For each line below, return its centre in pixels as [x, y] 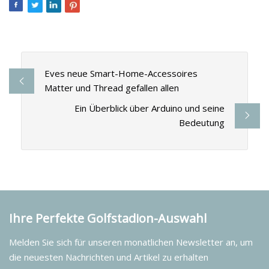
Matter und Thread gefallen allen [111, 88]
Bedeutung [202, 123]
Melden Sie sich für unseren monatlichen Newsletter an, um [131, 242]
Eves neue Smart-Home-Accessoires [121, 74]
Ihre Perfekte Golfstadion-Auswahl [108, 218]
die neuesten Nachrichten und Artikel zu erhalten [109, 257]
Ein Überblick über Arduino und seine [150, 108]
